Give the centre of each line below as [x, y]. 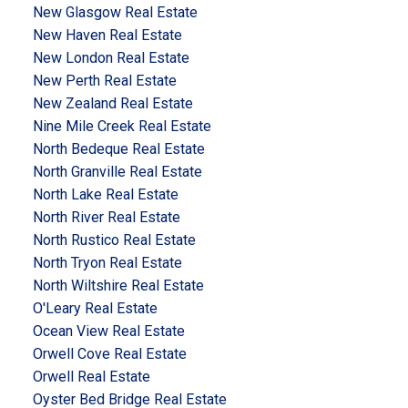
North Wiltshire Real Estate [118, 285]
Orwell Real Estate [91, 376]
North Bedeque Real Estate [118, 148]
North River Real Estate [106, 217]
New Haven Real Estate [107, 35]
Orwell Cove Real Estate [109, 353]
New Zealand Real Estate [112, 103]
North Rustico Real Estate [114, 240]
